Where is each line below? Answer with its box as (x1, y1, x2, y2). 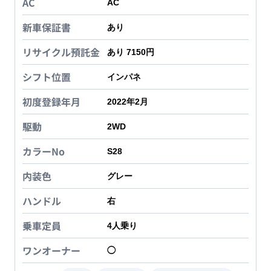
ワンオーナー (22, 243, 80, 258)
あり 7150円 (107, 47, 154, 57)
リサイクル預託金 (22, 45, 100, 60)
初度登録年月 (22, 94, 80, 109)
